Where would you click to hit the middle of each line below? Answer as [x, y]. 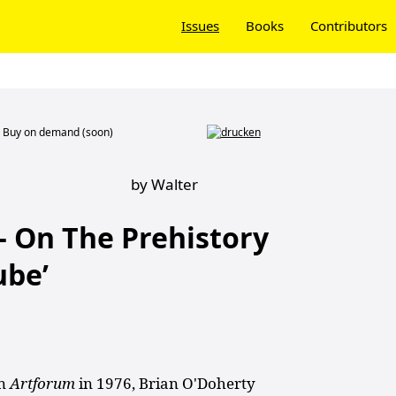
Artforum [45, 383]
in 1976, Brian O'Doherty [168, 383]
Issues [200, 26]
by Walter [165, 184]
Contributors [349, 26]
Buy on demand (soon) [58, 132]
